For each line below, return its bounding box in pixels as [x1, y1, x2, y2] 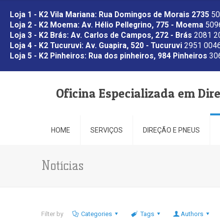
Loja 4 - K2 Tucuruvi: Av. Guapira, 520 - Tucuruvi [10, 41, 182, 50]
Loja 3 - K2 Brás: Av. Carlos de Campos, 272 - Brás [10, 31, 192, 40]
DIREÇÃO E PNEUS [143, 126, 200, 134]
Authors [180, 210, 203, 218]
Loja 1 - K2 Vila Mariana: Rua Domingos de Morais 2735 [10, 10, 209, 19]
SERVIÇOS [90, 126, 123, 134]
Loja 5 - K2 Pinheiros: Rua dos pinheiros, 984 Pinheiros [10, 52, 207, 60]
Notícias [41, 158, 83, 173]
